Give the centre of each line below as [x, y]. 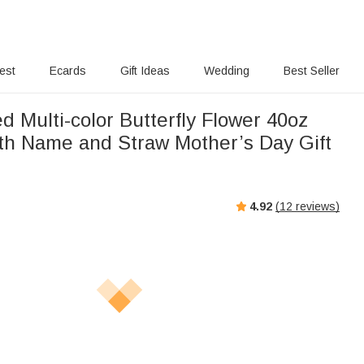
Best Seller [311, 71]
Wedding [226, 71]
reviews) [316, 206]
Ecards [68, 71]
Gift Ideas [145, 71]
